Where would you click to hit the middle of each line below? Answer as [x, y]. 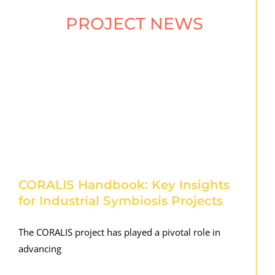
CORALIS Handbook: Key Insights [124, 185]
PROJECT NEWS [134, 24]
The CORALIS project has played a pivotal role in [119, 232]
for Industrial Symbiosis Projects [120, 201]
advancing [40, 249]
